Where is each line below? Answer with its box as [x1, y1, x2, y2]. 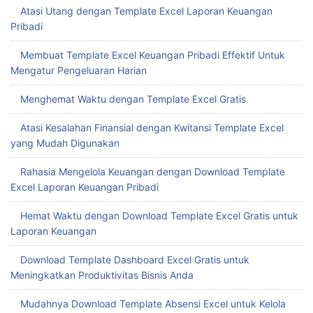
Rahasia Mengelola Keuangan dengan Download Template [20, 166, 285, 178]
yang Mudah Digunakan [10, 137, 119, 150]
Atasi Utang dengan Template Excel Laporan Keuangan [20, 5, 272, 17]
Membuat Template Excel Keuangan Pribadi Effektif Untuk [20, 49, 285, 61]
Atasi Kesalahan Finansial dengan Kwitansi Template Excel [20, 122, 284, 134]
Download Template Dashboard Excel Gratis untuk [20, 254, 249, 266]
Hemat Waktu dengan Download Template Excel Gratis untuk [20, 210, 298, 222]
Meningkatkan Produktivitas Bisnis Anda [10, 269, 194, 282]
